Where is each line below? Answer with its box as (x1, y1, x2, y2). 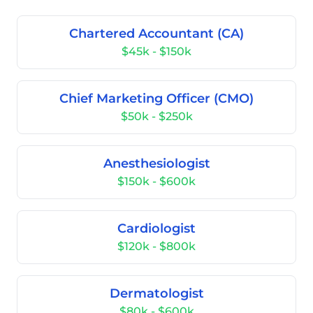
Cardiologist (117, 221, 196, 236)
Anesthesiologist (103, 156, 210, 171)
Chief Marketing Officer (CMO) (59, 91, 254, 106)
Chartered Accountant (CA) (69, 26, 244, 41)
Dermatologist (109, 286, 204, 301)
